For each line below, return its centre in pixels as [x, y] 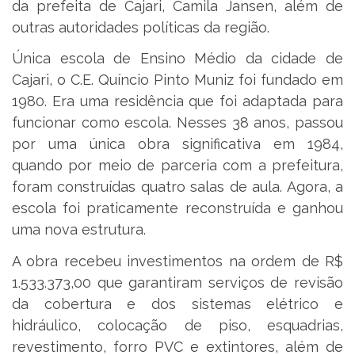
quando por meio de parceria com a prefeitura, [177, 166]
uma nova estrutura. [79, 230]
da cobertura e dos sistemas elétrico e [177, 303]
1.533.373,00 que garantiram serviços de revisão [177, 282]
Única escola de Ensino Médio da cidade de [177, 59]
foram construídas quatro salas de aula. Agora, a [177, 187]
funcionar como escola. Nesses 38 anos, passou [177, 123]
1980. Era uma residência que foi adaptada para [177, 101]
